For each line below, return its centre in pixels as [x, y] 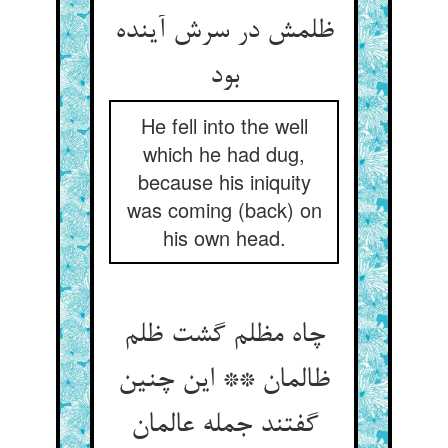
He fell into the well [224, 125]
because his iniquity [224, 181]
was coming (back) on [224, 209]
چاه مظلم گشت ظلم [224, 336]
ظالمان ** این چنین [224, 381]
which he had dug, [224, 153]
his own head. [224, 237]
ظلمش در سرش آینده [224, 32]
